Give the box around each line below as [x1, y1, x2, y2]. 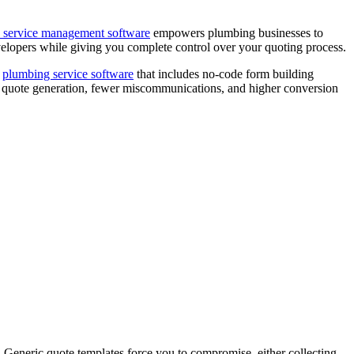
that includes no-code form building [134, 66, 314, 81]
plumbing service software [2, 66, 134, 81]
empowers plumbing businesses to [150, 25, 323, 40]
